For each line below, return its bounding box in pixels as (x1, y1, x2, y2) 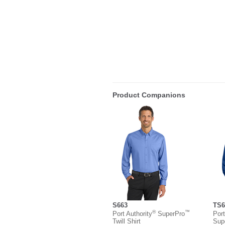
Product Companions (113, 91, 185, 99)
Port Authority (113, 209, 152, 217)
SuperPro (156, 209, 185, 217)
